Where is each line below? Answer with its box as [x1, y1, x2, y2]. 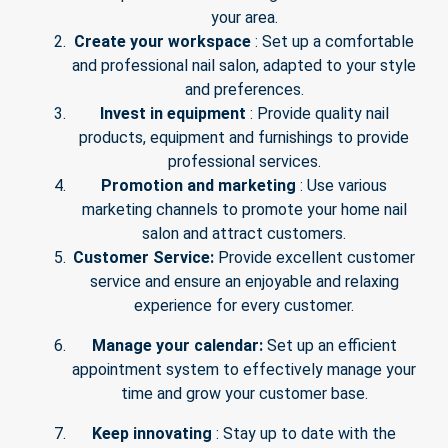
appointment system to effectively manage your [72, 360, 416, 380]
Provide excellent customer [218, 248, 415, 268]
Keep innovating [92, 424, 212, 444]
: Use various [300, 176, 387, 196]
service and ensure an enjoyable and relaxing [89, 272, 399, 292]
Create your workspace [74, 32, 251, 52]
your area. [210, 8, 278, 28]
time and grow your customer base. [120, 384, 368, 404]
